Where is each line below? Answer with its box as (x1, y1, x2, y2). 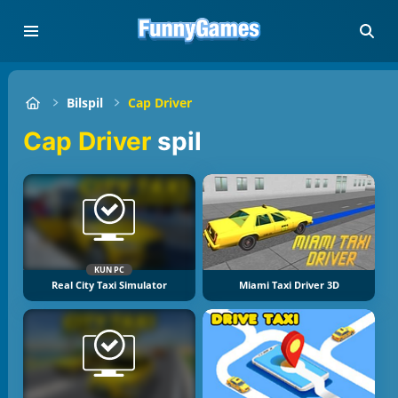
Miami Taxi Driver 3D (238, 279, 339, 292)
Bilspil (67, 94, 104, 111)
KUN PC (93, 264, 124, 276)
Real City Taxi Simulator (51, 279, 167, 292)
